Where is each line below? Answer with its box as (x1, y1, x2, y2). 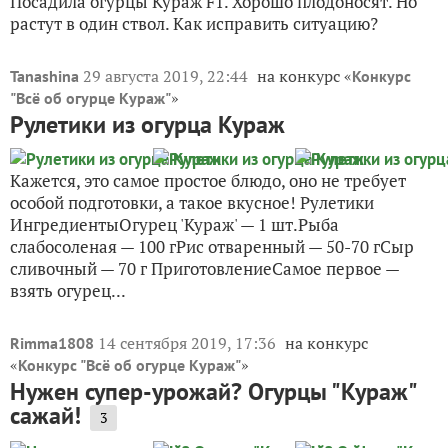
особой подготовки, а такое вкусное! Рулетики (10, 190, 374, 214)
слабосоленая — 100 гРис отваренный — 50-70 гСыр (10, 234, 414, 258)
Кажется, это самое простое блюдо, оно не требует (10, 168, 406, 192)
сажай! (10, 399, 81, 431)
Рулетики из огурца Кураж (10, 108, 285, 140)
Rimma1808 (10, 332, 94, 353)
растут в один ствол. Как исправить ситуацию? (10, 11, 378, 35)
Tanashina (10, 65, 79, 86)
